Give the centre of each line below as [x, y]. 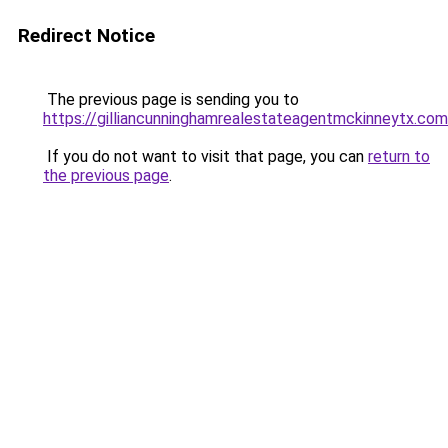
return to [399, 156]
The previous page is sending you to [171, 99]
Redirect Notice [86, 35]
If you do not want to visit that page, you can [205, 156]
